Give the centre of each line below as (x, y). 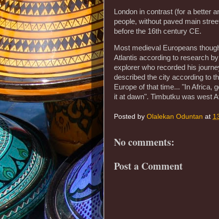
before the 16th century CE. (158, 31)
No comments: (144, 142)
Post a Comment (148, 166)
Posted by (130, 117)
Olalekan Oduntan (175, 117)
